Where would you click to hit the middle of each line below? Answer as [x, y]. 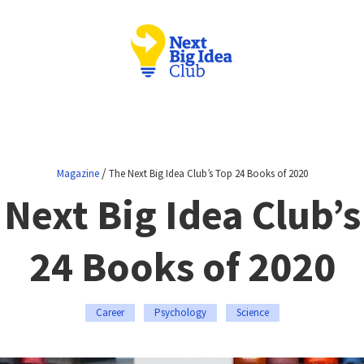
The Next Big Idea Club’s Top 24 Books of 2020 [208, 173]
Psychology [180, 312]
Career [110, 312]
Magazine [78, 173]
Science [252, 312]
